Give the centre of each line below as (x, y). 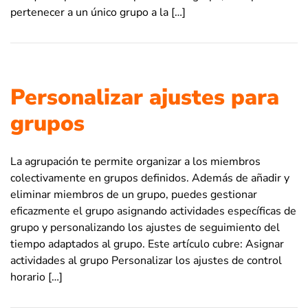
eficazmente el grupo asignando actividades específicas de (153, 211)
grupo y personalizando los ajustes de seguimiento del (145, 227)
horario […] (36, 277)
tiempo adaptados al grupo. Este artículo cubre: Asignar (147, 244)
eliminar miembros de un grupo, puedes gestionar (134, 194)
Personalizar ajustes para (145, 97)
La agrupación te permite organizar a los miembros (135, 161)
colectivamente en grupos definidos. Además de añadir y (150, 178)
